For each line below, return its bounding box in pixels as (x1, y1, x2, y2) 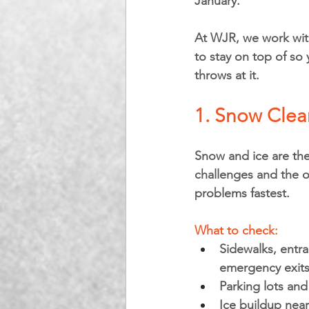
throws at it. (195, 68, 259, 83)
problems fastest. (195, 186, 290, 201)
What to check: (195, 223, 278, 238)
